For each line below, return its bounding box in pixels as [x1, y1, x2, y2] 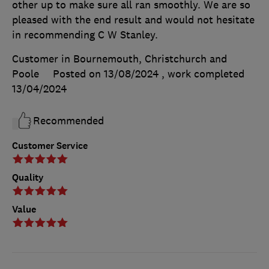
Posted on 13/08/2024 [53, 67, 159, 80]
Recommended [33, 113, 104, 127]
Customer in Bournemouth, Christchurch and [12, 52, 227, 65]
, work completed [162, 67, 244, 80]
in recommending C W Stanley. [12, 28, 158, 41]
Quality [12, 171, 44, 184]
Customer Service [12, 139, 88, 152]
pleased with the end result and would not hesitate [12, 13, 255, 26]
